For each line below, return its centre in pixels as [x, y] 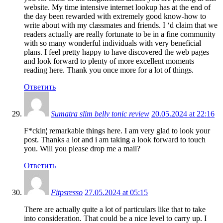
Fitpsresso [67, 192]
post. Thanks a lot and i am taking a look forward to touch [115, 139]
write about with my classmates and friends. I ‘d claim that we [121, 25]
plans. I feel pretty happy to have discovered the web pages [116, 52]
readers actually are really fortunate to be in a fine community [120, 34]
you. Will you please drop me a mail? [82, 148]
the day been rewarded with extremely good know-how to [115, 16]
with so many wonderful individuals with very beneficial [112, 43]
